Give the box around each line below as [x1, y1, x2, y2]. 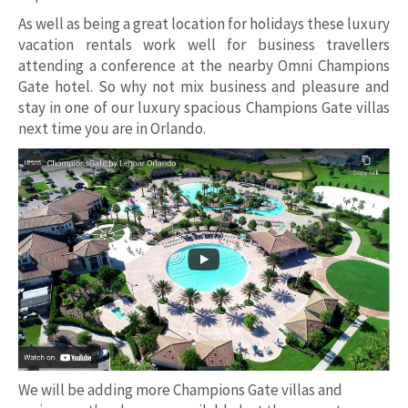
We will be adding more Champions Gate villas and [18, 380, 342, 401]
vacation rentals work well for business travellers [18, 35, 390, 56]
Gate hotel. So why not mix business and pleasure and [18, 76, 390, 97]
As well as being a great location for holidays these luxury [18, 14, 390, 35]
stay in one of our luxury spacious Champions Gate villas [18, 97, 390, 118]
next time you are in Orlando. [18, 118, 206, 139]
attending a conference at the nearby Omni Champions [18, 56, 390, 76]
